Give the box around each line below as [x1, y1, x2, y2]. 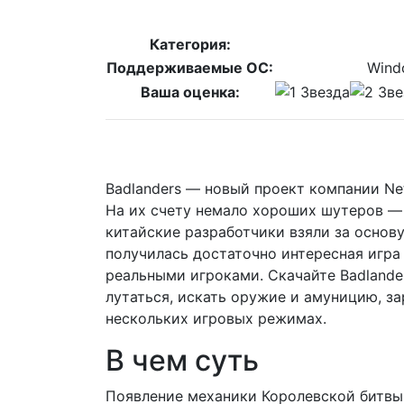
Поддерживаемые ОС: [106, 58, 273, 77]
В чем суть [106, 342, 259, 378]
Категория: [149, 34, 231, 53]
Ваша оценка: [140, 82, 240, 101]
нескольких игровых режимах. [106, 308, 326, 327]
